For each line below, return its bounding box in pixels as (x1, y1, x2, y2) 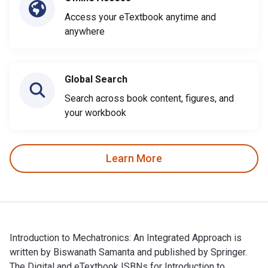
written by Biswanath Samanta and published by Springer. (10, 246, 247, 258)
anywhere (65, 25, 105, 37)
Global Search (65, 73, 127, 85)
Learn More (106, 152, 162, 165)
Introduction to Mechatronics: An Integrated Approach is (10, 232, 242, 243)
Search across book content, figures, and (65, 92, 234, 104)
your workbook (65, 106, 126, 118)
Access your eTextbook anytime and (65, 11, 216, 23)
